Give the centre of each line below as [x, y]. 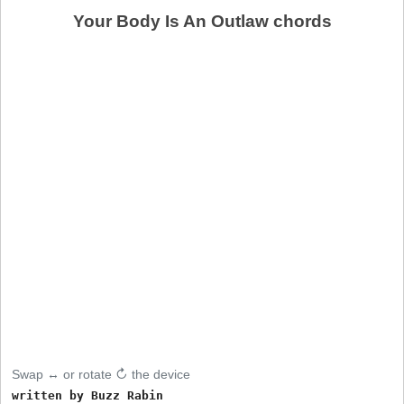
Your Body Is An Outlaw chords [202, 21]
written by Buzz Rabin [88, 395]
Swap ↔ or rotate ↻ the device [101, 374]
